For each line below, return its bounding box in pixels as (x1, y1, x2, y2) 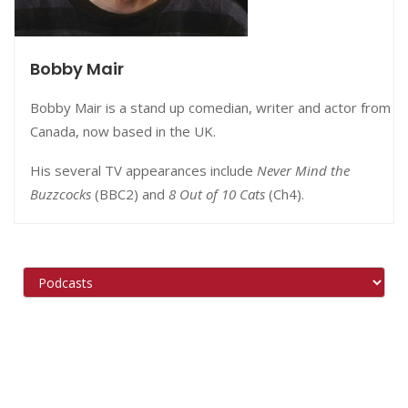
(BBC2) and (91, 184, 168, 203)
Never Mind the (257, 160, 350, 179)
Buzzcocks (30, 184, 91, 203)
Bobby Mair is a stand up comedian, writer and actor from (30, 97, 391, 117)
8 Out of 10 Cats (168, 184, 265, 203)
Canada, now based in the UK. (30, 121, 216, 140)
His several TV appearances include (30, 160, 257, 179)
